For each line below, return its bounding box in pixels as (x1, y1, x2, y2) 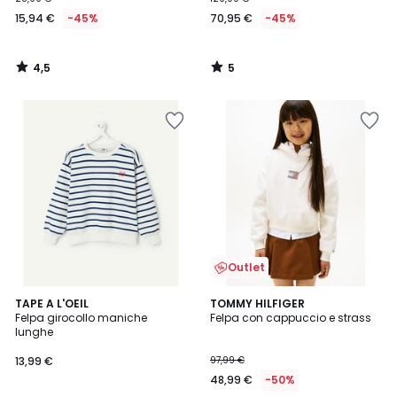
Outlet (228, 260, 265, 275)
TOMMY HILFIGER (210, 296, 305, 311)
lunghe (15, 324, 53, 339)
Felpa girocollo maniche (15, 310, 147, 325)
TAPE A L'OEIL (15, 296, 89, 311)
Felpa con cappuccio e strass (210, 310, 371, 325)
